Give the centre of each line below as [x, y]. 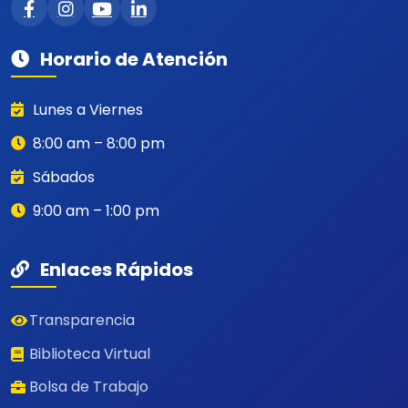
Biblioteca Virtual [90, 353]
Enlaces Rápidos [115, 269]
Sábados [62, 177]
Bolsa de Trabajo [89, 387]
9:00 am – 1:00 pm [94, 210]
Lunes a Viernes [86, 110]
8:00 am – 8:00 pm [97, 144]
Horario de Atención [132, 60]
